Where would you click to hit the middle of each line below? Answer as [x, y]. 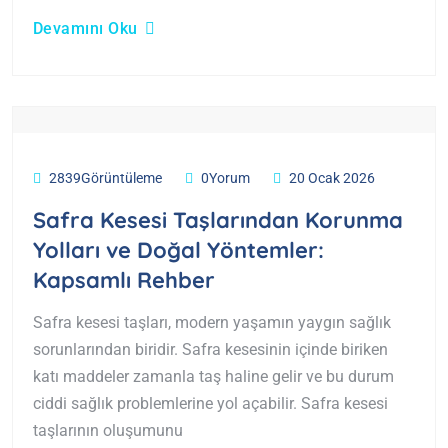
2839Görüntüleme [105, 177]
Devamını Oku [85, 29]
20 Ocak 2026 [332, 177]
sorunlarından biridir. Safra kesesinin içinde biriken [210, 349]
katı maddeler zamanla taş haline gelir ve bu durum [213, 376]
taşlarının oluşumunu [108, 430]
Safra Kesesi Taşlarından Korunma [218, 219]
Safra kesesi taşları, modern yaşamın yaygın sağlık [212, 322]
